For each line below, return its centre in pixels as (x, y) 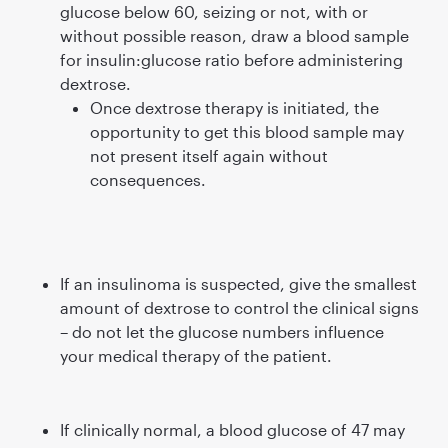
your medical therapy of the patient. (195, 355)
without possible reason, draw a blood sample (234, 35)
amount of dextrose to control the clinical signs (239, 307)
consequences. (147, 179)
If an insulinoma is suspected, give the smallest (238, 283)
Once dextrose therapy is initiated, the (234, 107)
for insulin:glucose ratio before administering (231, 59)
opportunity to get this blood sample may (246, 131)
